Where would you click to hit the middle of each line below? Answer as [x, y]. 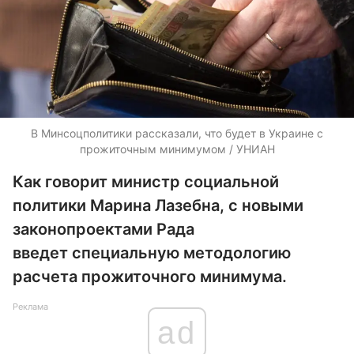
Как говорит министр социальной [146, 182]
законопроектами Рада [104, 229]
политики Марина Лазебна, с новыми [158, 205]
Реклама [30, 307]
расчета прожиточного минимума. [150, 277]
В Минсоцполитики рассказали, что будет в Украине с [177, 133]
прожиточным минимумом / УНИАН [177, 149]
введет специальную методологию [152, 253]
